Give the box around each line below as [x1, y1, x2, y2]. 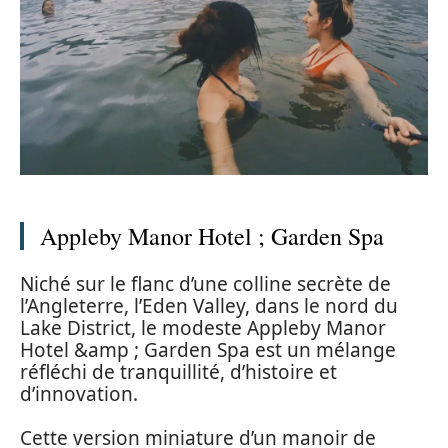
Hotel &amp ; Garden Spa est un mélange [20, 336, 396, 363]
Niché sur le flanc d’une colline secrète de [20, 270, 391, 297]
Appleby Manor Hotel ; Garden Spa [40, 220, 384, 253]
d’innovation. [20, 380, 138, 407]
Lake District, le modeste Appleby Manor [20, 314, 386, 341]
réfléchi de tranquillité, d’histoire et [20, 358, 337, 385]
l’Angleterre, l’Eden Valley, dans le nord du [20, 292, 398, 319]
